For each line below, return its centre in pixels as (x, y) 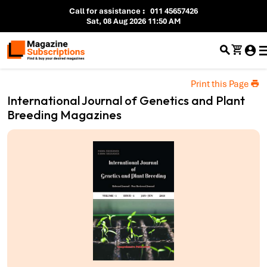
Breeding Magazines (64, 115)
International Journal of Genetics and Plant (126, 100)
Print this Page (221, 84)
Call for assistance (106, 11)
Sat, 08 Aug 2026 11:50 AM (133, 21)
